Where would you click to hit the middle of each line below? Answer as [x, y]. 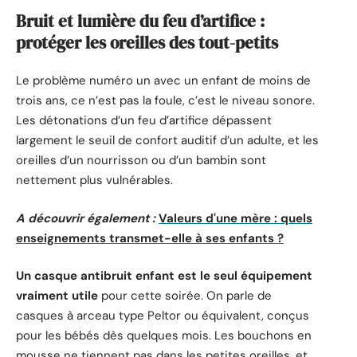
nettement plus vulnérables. [94, 180]
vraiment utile [57, 296]
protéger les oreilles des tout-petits [147, 42]
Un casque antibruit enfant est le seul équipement [164, 276]
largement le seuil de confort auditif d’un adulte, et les [167, 141]
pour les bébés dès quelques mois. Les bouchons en [164, 336]
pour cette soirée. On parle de [185, 296]
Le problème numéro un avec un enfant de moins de [163, 81]
